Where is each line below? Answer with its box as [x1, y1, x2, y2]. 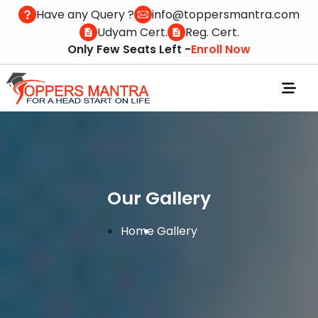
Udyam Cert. [97, 23, 168, 40]
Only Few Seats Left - [67, 41, 191, 57]
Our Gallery [107, 185, 211, 211]
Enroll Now [191, 41, 251, 57]
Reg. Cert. [185, 23, 239, 40]
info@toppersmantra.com [152, 6, 300, 23]
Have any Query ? [36, 6, 134, 23]
